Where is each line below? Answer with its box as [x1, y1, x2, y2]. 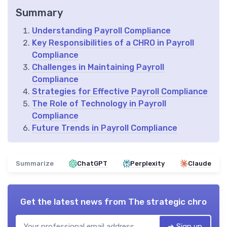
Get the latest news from [20, 197, 128, 207]
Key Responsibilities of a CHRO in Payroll [32, 38, 194, 48]
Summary [16, 7, 63, 19]
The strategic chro [128, 197, 207, 207]
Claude [187, 160, 211, 168]
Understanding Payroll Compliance [32, 26, 171, 36]
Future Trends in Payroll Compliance [32, 123, 177, 133]
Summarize [16, 160, 54, 168]
